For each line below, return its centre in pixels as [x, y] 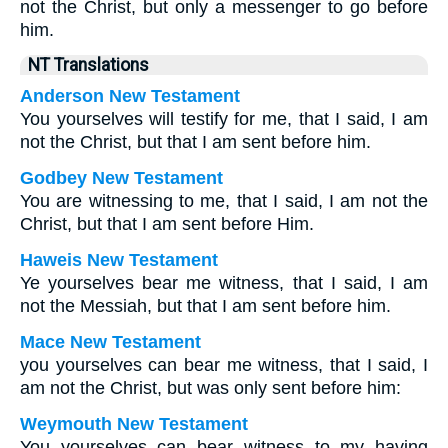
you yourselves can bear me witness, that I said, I [224, 365]
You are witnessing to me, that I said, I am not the [224, 201]
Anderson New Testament [130, 96]
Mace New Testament [110, 342]
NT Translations [88, 65]
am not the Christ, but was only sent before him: [210, 388]
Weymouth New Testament [134, 424]
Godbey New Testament [121, 178]
